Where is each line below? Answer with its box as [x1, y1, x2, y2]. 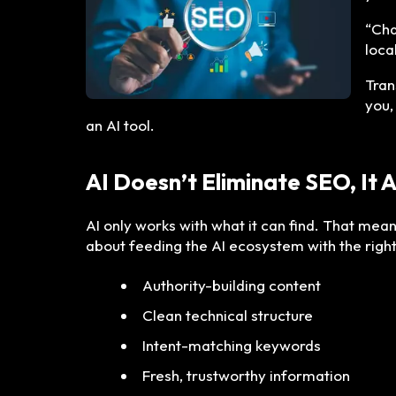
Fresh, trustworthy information [142, 366, 350, 385]
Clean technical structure [142, 306, 313, 325]
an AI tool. [86, 115, 155, 134]
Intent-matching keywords [142, 336, 321, 355]
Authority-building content [142, 276, 321, 295]
